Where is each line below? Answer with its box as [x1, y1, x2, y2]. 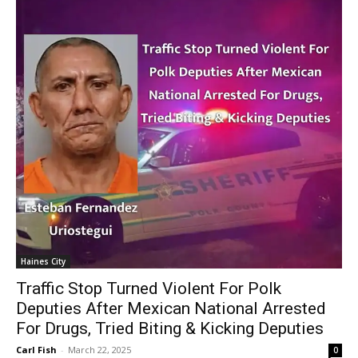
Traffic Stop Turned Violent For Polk [16, 278, 281, 298]
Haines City [21, 255, 66, 267]
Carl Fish [16, 343, 57, 356]
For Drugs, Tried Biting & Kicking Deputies [16, 318, 324, 338]
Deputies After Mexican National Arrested [16, 298, 326, 318]
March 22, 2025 [68, 343, 131, 356]
